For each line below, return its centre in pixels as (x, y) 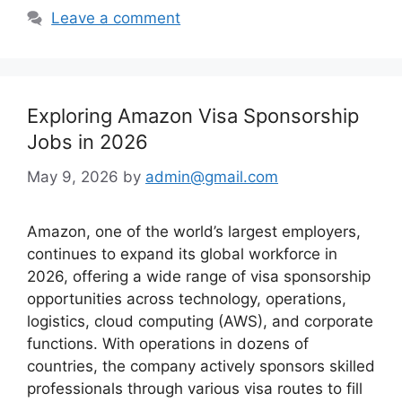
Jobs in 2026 (87, 142)
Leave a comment (116, 18)
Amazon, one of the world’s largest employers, (194, 231)
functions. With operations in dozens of (168, 343)
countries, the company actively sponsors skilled (201, 366)
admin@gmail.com (212, 176)
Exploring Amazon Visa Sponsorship (193, 116)
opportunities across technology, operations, (187, 298)
